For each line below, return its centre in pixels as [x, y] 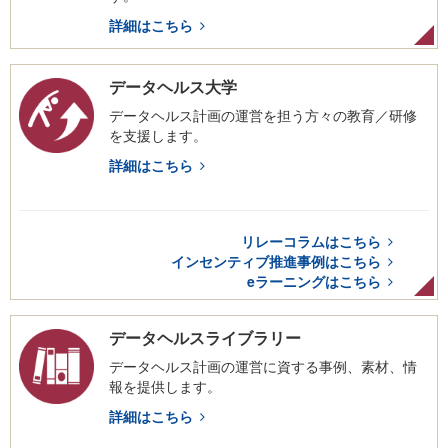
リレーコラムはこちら [311, 241]
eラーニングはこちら [314, 281]
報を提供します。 [165, 386]
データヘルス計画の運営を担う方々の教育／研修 [263, 115]
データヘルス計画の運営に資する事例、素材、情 [263, 366]
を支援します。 [158, 135]
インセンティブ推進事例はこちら [276, 261]
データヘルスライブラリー [205, 337]
